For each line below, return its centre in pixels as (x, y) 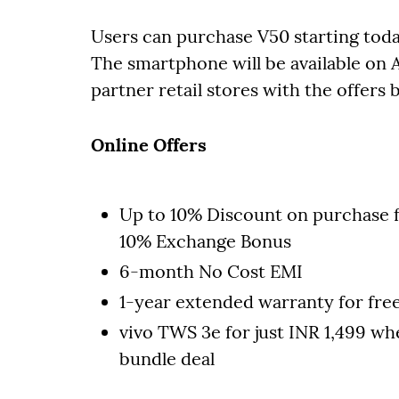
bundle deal (167, 358)
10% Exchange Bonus (205, 241)
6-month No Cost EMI (211, 271)
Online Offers (149, 145)
